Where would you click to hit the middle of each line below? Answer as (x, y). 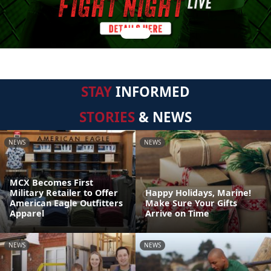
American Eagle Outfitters (66, 203)
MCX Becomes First (51, 182)
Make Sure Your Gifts (191, 203)
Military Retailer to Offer (64, 193)
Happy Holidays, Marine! (198, 193)
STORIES (107, 117)
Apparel (27, 213)
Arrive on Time (177, 213)
